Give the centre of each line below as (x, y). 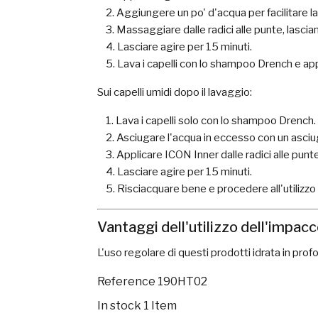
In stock (119, 306)
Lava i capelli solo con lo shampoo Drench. (216, 121)
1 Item (160, 306)
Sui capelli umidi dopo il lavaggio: (175, 92)
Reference (126, 281)
